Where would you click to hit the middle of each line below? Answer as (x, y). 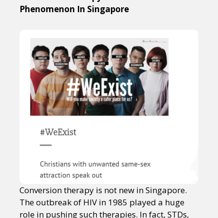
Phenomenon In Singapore (74, 9)
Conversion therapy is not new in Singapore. (103, 190)
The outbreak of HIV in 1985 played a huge (102, 202)
